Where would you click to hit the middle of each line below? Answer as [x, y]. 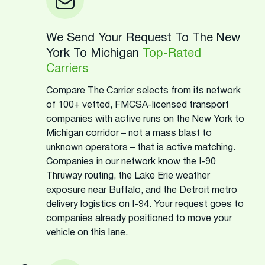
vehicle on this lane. [87, 233]
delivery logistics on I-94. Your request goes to [145, 204]
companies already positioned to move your [139, 219]
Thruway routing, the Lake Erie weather [128, 176]
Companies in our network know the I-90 [131, 162]
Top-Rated [172, 54]
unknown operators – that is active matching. [141, 148]
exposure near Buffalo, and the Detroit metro [142, 190]
